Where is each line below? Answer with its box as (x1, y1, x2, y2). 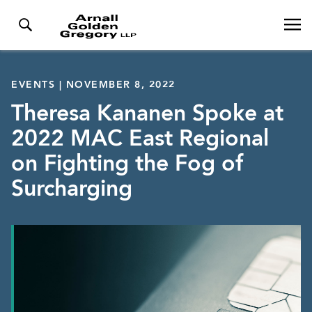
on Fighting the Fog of (11, 154, 243, 176)
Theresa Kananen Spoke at (11, 104, 283, 126)
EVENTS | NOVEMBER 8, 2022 (11, 80, 175, 90)
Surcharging (11, 179, 132, 201)
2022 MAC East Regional (11, 129, 269, 151)
